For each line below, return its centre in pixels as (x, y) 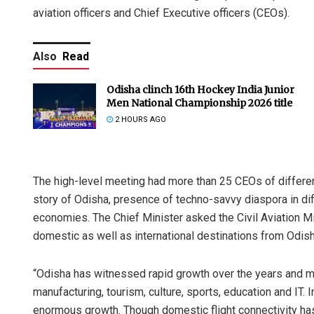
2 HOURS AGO (139, 120)
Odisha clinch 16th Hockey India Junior (200, 90)
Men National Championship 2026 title (199, 103)
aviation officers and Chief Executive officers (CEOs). (161, 13)
